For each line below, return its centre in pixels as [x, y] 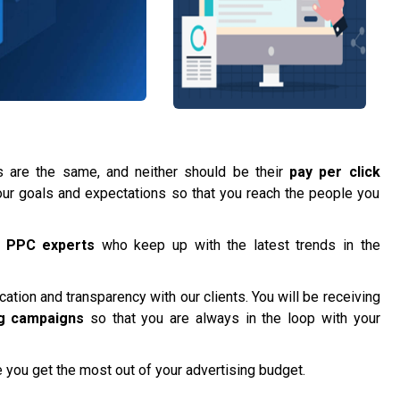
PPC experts [50, 246]
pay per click [335, 172]
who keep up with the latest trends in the [237, 246]
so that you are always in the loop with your [232, 319]
